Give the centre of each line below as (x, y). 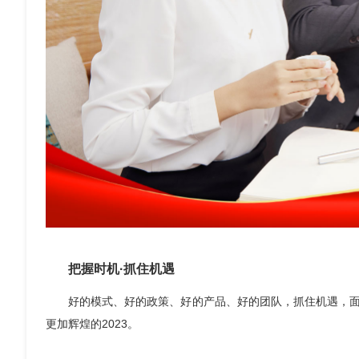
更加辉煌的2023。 (92, 324)
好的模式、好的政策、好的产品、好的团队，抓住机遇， (209, 302)
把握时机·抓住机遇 (121, 269)
